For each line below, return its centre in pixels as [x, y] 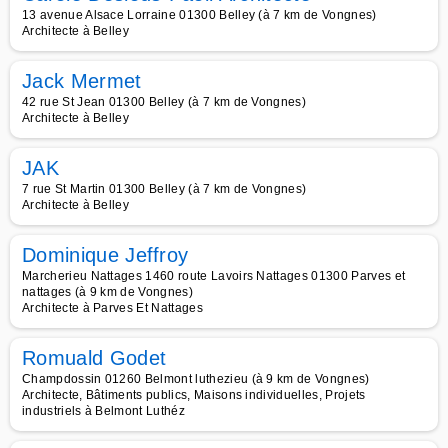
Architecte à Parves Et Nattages [112, 308]
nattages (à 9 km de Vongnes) [107, 292]
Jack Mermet [82, 81]
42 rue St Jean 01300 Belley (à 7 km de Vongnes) [164, 102]
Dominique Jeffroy [105, 255]
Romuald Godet [94, 358]
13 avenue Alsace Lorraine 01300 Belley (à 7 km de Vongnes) [199, 15]
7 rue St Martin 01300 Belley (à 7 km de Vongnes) [164, 189]
